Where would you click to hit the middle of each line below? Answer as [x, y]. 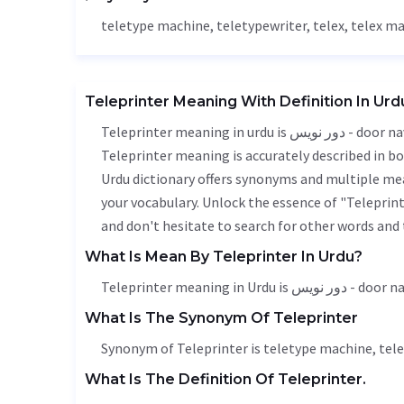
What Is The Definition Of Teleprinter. [225, 379]
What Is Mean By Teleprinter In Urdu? [224, 257]
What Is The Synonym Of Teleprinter [221, 318]
